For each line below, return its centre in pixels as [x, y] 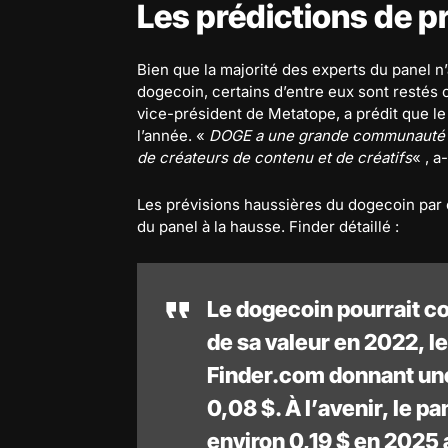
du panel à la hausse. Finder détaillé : [268, 226]
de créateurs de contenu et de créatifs [274, 157]
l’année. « [173, 135]
